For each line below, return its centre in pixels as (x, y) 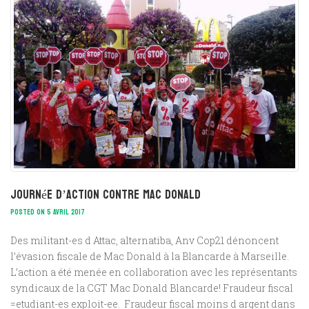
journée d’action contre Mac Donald (106, 195)
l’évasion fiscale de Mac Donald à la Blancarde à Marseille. (150, 256)
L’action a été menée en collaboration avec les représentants (154, 272)
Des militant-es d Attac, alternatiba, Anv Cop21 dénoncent (144, 240)
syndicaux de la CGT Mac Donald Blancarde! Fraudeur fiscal (152, 288)
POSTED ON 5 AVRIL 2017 (48, 212)
